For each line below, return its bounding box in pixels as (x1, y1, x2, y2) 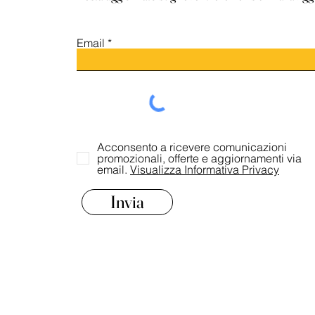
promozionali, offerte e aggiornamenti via (97, 151, 302, 165)
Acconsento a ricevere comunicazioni (97, 140, 287, 154)
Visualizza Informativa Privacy (130, 162, 279, 176)
